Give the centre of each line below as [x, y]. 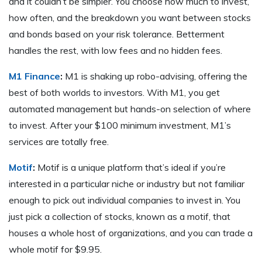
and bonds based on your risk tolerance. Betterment [117, 34]
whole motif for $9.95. [55, 249]
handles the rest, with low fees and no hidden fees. [116, 51]
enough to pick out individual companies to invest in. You [125, 200]
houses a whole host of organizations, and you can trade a [131, 233]
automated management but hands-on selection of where [130, 109]
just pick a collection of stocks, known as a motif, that [120, 217]
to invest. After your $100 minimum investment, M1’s [120, 125]
